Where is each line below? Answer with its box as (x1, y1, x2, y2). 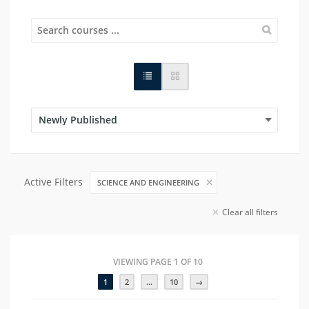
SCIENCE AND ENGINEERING (97, 177, 199, 188)
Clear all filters (222, 206, 278, 218)
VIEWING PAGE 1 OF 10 (113, 255, 203, 268)
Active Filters (24, 175, 83, 188)
